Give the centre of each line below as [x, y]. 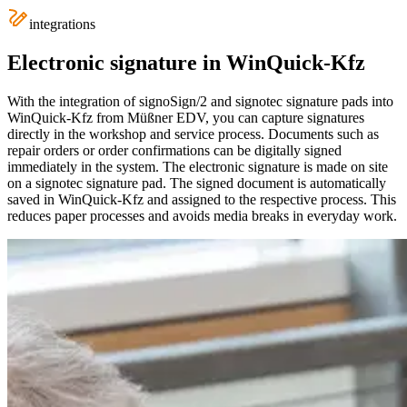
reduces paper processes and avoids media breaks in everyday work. [202, 215]
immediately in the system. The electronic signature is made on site [198, 166]
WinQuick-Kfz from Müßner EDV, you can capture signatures [186, 117]
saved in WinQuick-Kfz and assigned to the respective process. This [202, 199]
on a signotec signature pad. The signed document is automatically [197, 183]
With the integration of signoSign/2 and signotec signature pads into [200, 101]
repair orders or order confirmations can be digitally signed [174, 150]
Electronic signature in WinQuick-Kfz [186, 62]
